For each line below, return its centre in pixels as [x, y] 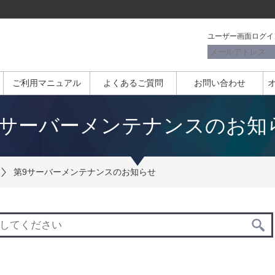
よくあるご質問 [133, 83]
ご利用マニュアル [47, 83]
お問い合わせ [220, 83]
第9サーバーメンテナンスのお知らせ [85, 172]
